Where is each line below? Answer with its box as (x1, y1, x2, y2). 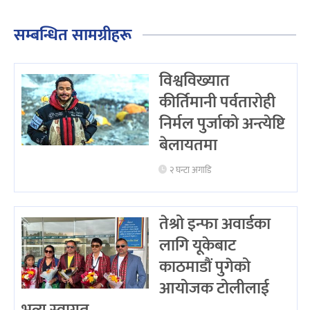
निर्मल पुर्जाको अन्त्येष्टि (158, 109, 285, 138)
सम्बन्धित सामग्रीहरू (14, 21, 132, 49)
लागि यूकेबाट (158, 231, 236, 259)
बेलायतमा (158, 131, 217, 159)
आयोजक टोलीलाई (158, 274, 269, 302)
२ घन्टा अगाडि (170, 163, 212, 178)
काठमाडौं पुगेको (158, 253, 250, 281)
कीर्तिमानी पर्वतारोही (158, 88, 275, 116)
